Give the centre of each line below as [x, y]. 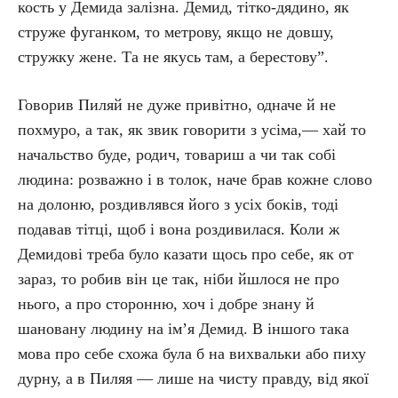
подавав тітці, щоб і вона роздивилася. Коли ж [179, 229]
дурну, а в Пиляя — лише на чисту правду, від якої [193, 378]
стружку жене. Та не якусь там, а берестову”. [173, 57]
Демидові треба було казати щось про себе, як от [186, 254]
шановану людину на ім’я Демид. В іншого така [183, 329]
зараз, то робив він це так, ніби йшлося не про [179, 279]
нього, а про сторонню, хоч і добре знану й [166, 304]
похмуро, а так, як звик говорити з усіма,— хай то [192, 130]
